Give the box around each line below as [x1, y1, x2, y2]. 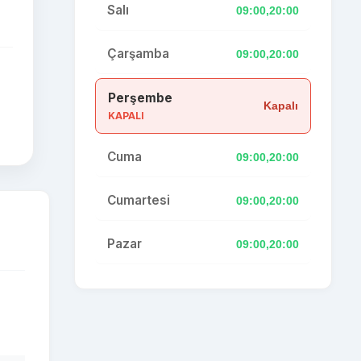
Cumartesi [107, 193, 170, 208]
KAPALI [108, 110, 144, 122]
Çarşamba [107, 46, 169, 61]
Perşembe [108, 90, 172, 106]
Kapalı [263, 99, 298, 112]
